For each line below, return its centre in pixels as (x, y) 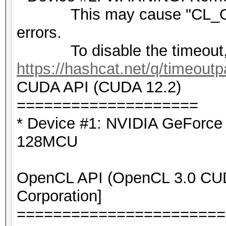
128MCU (47, 142)
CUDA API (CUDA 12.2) (99, 87)
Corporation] (59, 196)
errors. (39, 33)
